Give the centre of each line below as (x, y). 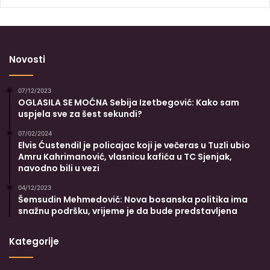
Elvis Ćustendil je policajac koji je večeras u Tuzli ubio (134, 145)
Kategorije (34, 241)
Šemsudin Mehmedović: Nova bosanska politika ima (133, 199)
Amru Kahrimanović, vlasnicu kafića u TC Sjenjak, (125, 156)
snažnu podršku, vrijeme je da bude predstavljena (128, 211)
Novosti (27, 59)
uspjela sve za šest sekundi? (80, 114)
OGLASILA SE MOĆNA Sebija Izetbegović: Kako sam (129, 102)
